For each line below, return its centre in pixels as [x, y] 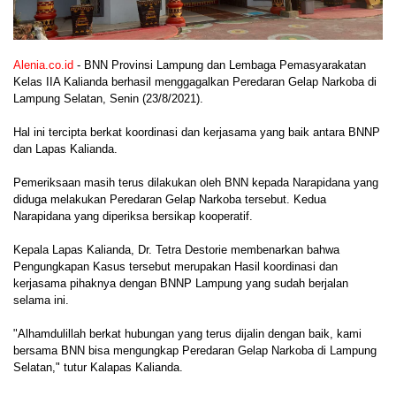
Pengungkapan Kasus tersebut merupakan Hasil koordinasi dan [175, 267]
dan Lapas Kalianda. [65, 149]
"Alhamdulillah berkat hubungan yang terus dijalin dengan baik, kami [187, 334]
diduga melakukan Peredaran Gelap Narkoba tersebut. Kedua [170, 200]
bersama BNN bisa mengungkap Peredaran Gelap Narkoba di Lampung [195, 351]
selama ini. [43, 301]
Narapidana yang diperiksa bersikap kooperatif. [133, 217]
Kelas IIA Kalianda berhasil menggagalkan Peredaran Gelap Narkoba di [195, 82]
